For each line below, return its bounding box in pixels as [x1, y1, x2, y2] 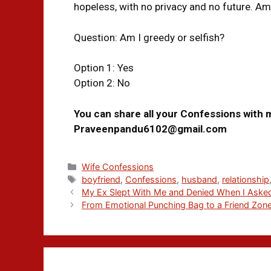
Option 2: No [74, 77, 130, 90]
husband [181, 174, 218, 184]
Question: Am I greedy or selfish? [74, 31, 224, 44]
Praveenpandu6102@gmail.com [74, 122, 227, 135]
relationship [222, 174, 270, 184]
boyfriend [82, 174, 121, 184]
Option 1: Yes [74, 62, 134, 74]
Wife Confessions [82, 161, 154, 172]
